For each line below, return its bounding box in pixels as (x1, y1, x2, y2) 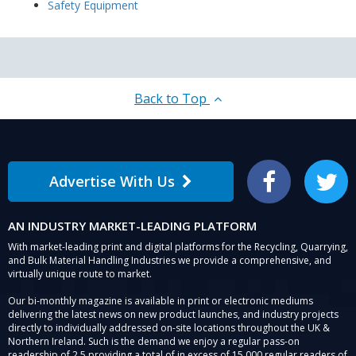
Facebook (267, 180, 312, 195)
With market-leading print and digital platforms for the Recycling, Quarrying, (8, 240, 348, 254)
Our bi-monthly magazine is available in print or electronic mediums (8, 294, 313, 308)
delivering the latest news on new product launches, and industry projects (8, 308, 339, 322)
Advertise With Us (48, 172, 175, 192)
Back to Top (134, 90, 210, 108)
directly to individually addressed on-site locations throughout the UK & (8, 321, 330, 335)
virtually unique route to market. (8, 267, 152, 281)
